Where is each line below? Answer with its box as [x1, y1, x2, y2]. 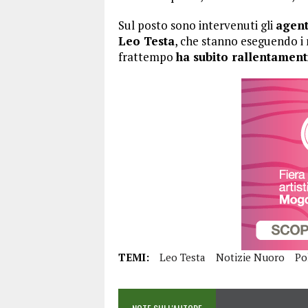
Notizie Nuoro [216, 250, 285, 264]
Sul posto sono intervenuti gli [118, 16, 276, 33]
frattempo [118, 48, 176, 65]
